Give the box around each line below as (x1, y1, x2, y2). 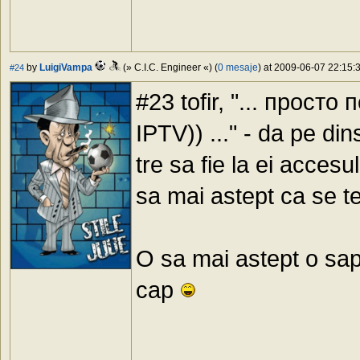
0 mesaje (218, 62, 258, 74)
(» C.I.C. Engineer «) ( (121, 62, 218, 74)
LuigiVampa (39, 62, 92, 74)
